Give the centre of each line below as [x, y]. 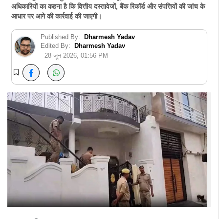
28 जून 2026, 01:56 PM [76, 56]
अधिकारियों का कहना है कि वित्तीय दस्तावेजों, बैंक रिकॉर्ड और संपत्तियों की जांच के [108, 7]
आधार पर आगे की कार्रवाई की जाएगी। [56, 16]
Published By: [60, 37]
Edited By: [55, 46]
